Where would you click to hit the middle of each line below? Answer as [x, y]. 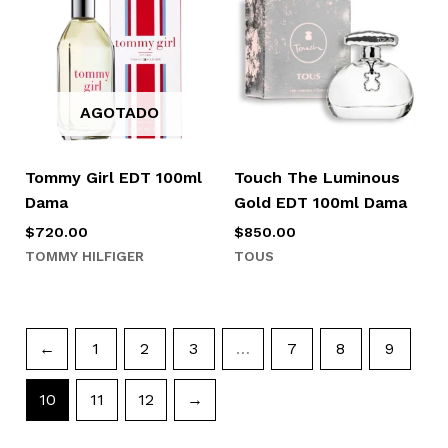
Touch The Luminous [317, 177]
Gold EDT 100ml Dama [320, 202]
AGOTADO [119, 112]
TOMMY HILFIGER [84, 256]
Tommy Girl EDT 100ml [113, 177]
